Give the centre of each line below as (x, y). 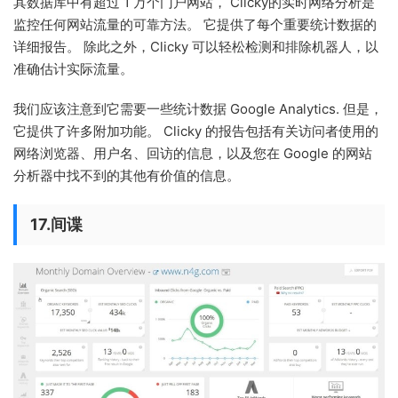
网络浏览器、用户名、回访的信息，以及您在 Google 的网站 (193, 154)
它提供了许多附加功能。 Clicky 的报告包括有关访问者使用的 (196, 131)
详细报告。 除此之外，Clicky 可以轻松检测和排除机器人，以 (196, 47)
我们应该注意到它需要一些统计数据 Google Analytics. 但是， (198, 109)
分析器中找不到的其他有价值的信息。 (127, 176)
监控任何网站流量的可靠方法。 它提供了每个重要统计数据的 (195, 25)
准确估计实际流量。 (73, 69)
